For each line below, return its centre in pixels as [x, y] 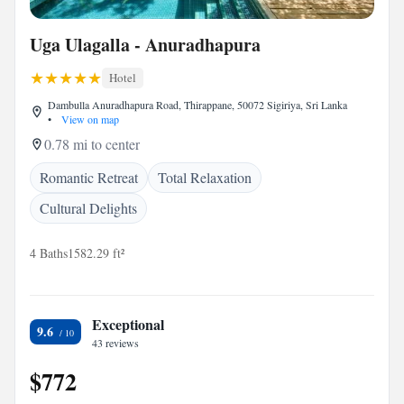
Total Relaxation [205, 177]
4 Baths [49, 253]
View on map [89, 119]
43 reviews [115, 343]
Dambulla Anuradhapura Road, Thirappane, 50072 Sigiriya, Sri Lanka [197, 105]
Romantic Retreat [89, 177]
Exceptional [128, 324]
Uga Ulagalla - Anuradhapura [145, 45]
